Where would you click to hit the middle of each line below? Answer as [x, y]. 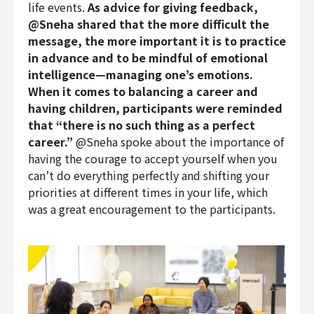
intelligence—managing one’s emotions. [141, 74]
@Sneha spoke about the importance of [180, 141]
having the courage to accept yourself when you [153, 158]
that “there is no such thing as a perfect [142, 124]
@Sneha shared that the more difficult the [149, 23]
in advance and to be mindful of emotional [148, 57]
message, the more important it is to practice [157, 40]
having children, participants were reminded [155, 108]
